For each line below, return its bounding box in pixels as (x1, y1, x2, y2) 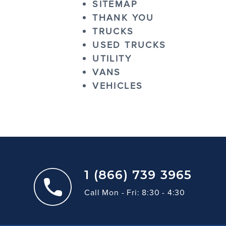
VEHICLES (92, 79, 143, 92)
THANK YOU (92, 11, 154, 24)
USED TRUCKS (92, 38, 166, 51)
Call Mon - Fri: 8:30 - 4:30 (84, 187, 185, 198)
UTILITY (92, 52, 132, 65)
